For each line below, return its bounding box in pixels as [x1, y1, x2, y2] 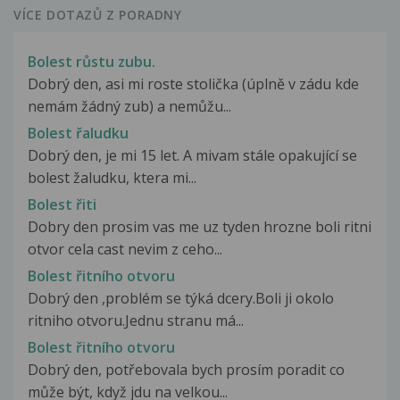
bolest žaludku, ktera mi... [28, 167, 196, 187]
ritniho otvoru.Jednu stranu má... [28, 311, 244, 331]
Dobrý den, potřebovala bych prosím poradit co [28, 360, 345, 380]
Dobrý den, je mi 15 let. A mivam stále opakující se [28, 145, 357, 165]
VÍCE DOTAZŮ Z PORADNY [13, 5, 182, 23]
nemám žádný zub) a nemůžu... [28, 96, 231, 116]
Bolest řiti [28, 195, 96, 215]
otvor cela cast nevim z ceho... [28, 239, 222, 260]
